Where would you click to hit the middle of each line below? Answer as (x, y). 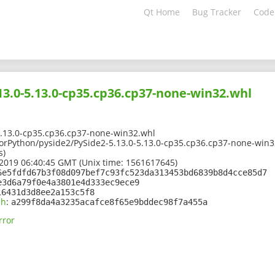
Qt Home (162, 12)
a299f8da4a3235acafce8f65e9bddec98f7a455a (109, 202)
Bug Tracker (217, 12)
